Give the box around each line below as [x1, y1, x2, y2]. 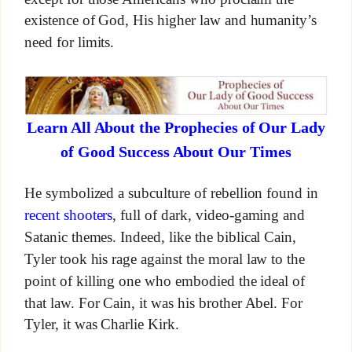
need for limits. [24, 34, 115, 50]
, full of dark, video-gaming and [112, 207, 306, 224]
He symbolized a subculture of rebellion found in [24, 185, 319, 202]
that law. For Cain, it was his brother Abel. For [24, 295, 303, 311]
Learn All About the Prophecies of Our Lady [26, 119, 326, 137]
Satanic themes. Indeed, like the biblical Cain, [24, 229, 297, 246]
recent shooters [24, 207, 113, 224]
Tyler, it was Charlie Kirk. [24, 316, 179, 333]
